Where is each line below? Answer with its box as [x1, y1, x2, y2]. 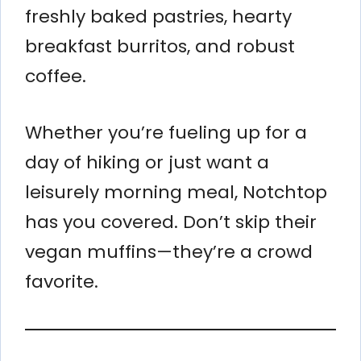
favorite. [25, 268, 98, 294]
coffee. [25, 63, 86, 89]
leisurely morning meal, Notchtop [25, 179, 327, 205]
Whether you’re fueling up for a [25, 119, 307, 145]
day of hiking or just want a [25, 149, 269, 175]
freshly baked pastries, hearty [25, 3, 292, 29]
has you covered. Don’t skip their [25, 209, 317, 234]
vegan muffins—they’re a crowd [25, 239, 313, 264]
